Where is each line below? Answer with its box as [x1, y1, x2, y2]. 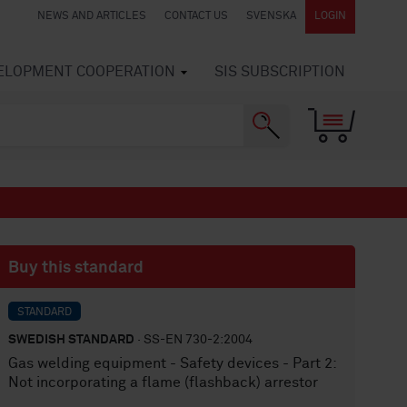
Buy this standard [8, 260, 144, 276]
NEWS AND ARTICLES [37, 11, 146, 22]
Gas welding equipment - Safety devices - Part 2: [8, 356, 337, 371]
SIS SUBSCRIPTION [214, 65, 345, 79]
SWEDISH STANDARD [8, 333, 135, 346]
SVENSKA [246, 11, 296, 22]
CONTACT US [164, 11, 228, 22]
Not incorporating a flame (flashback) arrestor [8, 375, 319, 390]
